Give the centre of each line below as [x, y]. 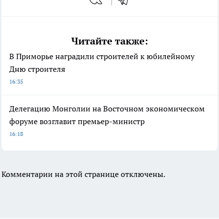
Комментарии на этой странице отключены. [83, 174]
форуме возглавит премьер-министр [77, 121]
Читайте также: [109, 41]
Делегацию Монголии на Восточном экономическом [107, 108]
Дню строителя [37, 69]
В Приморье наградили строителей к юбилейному [102, 56]
